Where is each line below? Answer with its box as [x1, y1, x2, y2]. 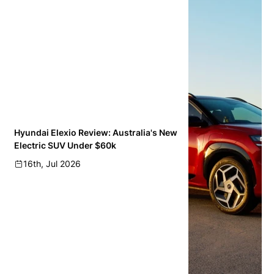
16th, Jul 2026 [23, 158, 81, 169]
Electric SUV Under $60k [14, 139, 116, 150]
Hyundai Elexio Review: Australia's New [14, 127, 177, 138]
